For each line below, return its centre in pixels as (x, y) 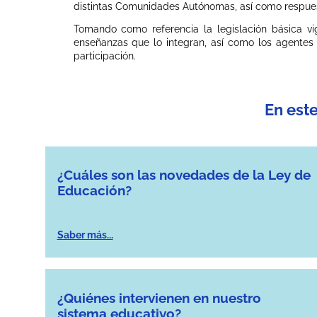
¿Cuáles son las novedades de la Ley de (184, 174)
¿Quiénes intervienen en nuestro (159, 298)
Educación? (94, 190)
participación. (104, 56)
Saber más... (85, 235)
